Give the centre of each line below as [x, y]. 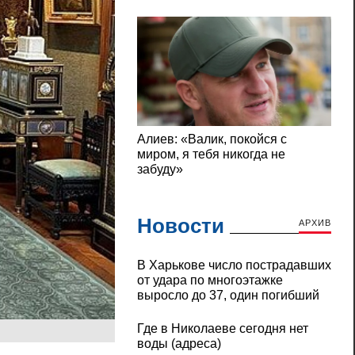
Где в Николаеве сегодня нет [222, 329]
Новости [180, 226]
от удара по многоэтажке [210, 281]
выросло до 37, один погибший [228, 296]
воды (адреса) [179, 344]
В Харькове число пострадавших [234, 265]
